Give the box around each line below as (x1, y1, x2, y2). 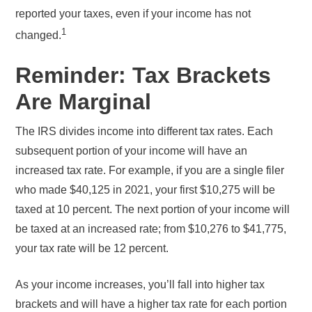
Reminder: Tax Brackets (15, 63, 272, 88)
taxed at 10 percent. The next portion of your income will (15, 203, 290, 215)
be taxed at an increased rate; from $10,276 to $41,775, (15, 223, 287, 235)
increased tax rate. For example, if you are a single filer (15, 164, 285, 176)
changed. (15, 29, 62, 41)
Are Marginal (15, 89, 152, 114)
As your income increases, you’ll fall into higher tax (15, 279, 265, 290)
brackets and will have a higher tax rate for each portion (15, 298, 288, 310)
